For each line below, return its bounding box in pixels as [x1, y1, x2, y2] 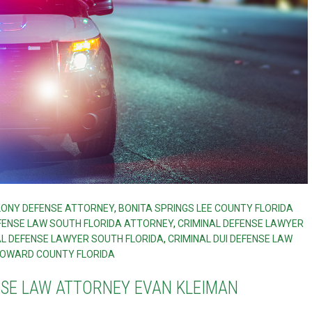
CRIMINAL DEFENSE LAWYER [178, 217, 304, 229]
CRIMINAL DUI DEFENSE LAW [167, 233, 292, 244]
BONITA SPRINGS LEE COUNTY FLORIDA [118, 202, 294, 214]
